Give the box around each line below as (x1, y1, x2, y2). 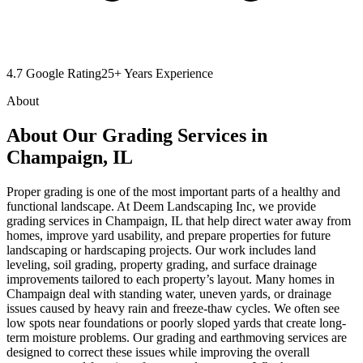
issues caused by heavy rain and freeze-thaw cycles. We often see (6, 301, 340, 315)
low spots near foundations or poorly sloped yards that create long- (6, 315, 346, 330)
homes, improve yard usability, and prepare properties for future (6, 228, 331, 242)
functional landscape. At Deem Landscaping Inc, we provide (6, 199, 316, 213)
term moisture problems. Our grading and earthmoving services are (6, 330, 347, 344)
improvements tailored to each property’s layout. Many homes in (6, 271, 335, 286)
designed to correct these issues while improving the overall (6, 344, 310, 359)
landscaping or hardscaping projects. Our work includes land (6, 242, 316, 257)
